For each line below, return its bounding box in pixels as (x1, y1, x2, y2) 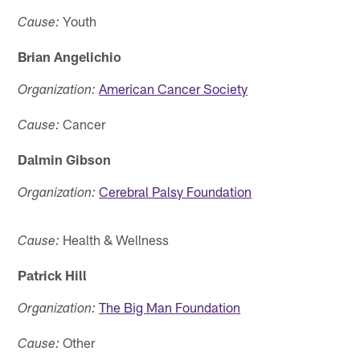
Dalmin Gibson (18, 150, 112, 167)
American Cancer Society (99, 80, 248, 96)
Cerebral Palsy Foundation (99, 182, 252, 199)
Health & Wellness (59, 231, 170, 247)
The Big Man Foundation (99, 298, 241, 315)
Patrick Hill (18, 266, 88, 283)
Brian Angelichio (18, 47, 122, 64)
